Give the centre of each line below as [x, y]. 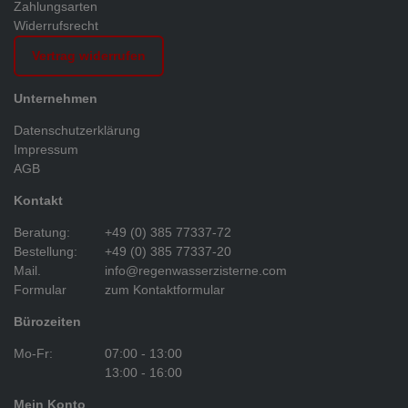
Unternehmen [56, 98]
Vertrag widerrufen [89, 55]
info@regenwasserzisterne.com [196, 270]
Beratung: [42, 232]
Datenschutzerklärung [77, 130]
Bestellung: [46, 251]
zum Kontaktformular [165, 289]
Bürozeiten [47, 321]
